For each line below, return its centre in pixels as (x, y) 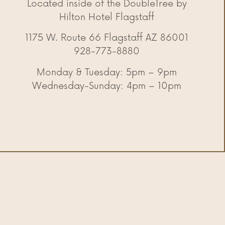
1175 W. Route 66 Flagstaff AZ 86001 (107, 38)
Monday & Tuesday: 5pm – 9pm (107, 72)
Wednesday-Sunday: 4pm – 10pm (107, 86)
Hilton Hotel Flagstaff (107, 17)
